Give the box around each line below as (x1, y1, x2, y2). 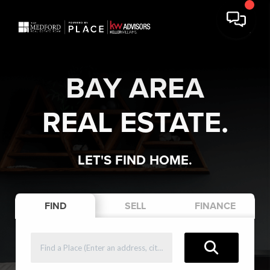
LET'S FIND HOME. (78, 152, 192, 168)
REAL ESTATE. (42, 105, 228, 140)
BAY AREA (66, 71, 204, 106)
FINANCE (194, 200, 236, 212)
